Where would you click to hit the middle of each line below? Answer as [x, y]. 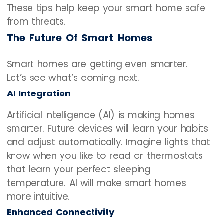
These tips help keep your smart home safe [106, 8]
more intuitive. [38, 196]
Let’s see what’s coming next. [73, 77]
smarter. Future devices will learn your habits [107, 128]
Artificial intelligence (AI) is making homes [101, 115]
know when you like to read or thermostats [105, 155]
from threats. [36, 21]
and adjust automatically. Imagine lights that [108, 142]
